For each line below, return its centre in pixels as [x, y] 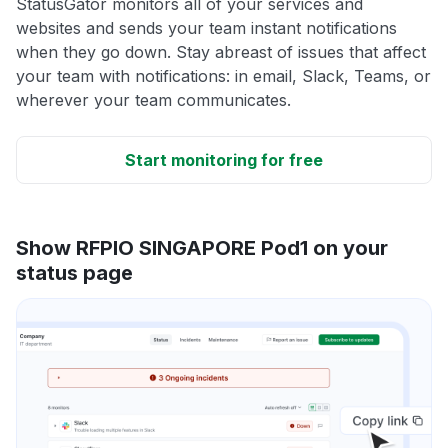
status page [74, 272]
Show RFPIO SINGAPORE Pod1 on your [202, 247]
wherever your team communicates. [153, 99]
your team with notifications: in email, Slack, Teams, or [223, 75]
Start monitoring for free [224, 159]
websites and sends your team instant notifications [206, 27]
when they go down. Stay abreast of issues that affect [221, 51]
